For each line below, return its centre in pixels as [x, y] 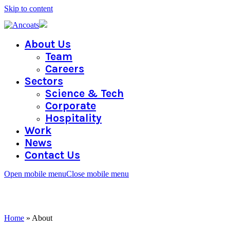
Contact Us [52, 155]
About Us [48, 44]
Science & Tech [84, 93]
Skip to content [28, 8]
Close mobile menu [98, 174]
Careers [65, 69]
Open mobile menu [35, 174]
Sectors [44, 81]
